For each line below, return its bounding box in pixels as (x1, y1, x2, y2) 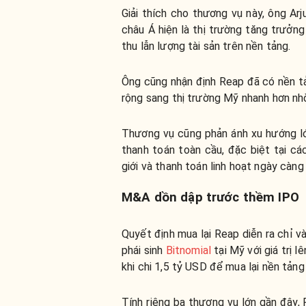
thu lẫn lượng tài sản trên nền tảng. (122, 40, 291, 53)
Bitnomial (165, 244, 211, 258)
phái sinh (122, 244, 166, 258)
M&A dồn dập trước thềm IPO (122, 190, 299, 206)
